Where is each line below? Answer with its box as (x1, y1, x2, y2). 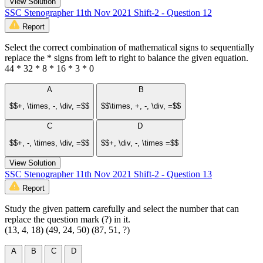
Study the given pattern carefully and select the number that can (5, 204, 239, 214)
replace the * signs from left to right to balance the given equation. (5, 52, 248, 63)
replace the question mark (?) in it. (5, 214, 130, 225)
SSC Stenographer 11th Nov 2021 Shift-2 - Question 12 (5, 7, 212, 18)
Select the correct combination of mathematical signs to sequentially (5, 42, 254, 52)
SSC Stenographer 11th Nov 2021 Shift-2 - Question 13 (5, 169, 212, 180)
